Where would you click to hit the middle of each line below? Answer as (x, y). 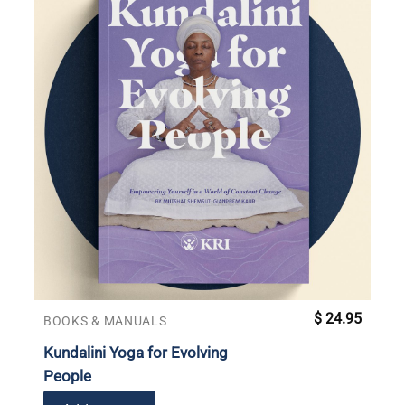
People (67, 376)
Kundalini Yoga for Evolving (136, 352)
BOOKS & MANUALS (105, 320)
